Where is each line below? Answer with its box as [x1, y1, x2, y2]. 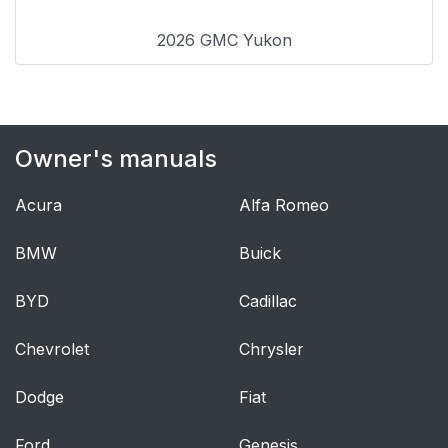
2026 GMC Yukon [156, 30, 292, 51]
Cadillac [239, 291, 297, 312]
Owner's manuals [15, 144, 217, 174]
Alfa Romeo [239, 195, 329, 216]
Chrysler [239, 339, 304, 360]
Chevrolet [15, 339, 89, 360]
